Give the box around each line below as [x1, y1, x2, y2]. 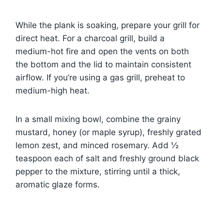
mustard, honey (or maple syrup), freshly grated [15, 127, 201, 137]
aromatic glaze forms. [15, 179, 100, 189]
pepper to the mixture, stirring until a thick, [15, 166, 180, 176]
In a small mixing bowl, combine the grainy [15, 114, 181, 124]
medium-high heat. [15, 85, 90, 95]
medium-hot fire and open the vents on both [15, 46, 189, 56]
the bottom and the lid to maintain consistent [15, 59, 191, 69]
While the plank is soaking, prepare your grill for [15, 20, 200, 30]
